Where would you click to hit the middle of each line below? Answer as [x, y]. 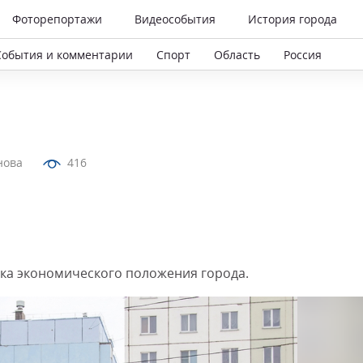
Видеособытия [175, 19]
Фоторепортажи [57, 19]
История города [293, 19]
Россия [303, 54]
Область [237, 54]
